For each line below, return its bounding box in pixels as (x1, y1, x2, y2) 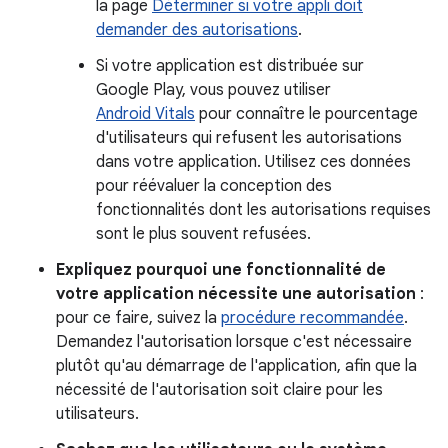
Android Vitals (96, 104, 195, 124)
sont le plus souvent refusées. (96, 224, 311, 244)
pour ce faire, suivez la (56, 308, 221, 328)
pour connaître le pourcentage (195, 104, 418, 124)
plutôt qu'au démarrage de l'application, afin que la (56, 356, 417, 376)
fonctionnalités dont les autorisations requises (96, 200, 431, 220)
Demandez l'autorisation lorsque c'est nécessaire (56, 332, 412, 352)
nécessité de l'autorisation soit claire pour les (56, 380, 383, 400)
